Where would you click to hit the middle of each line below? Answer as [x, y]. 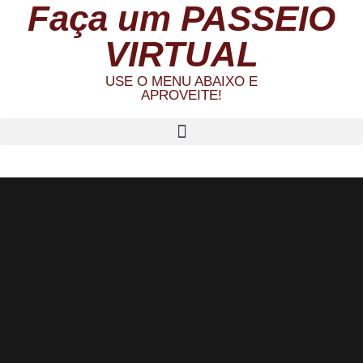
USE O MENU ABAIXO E [181, 82]
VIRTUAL [181, 54]
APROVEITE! [181, 96]
